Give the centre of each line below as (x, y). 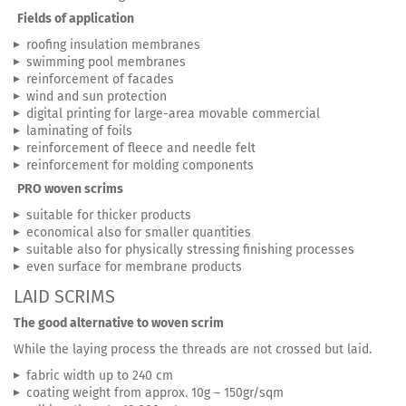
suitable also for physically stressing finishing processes (190, 249)
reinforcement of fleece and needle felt (141, 148)
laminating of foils (79, 130)
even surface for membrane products (134, 266)
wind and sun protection (97, 96)
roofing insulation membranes (113, 44)
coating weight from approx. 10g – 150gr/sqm (155, 392)
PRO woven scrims (70, 188)
